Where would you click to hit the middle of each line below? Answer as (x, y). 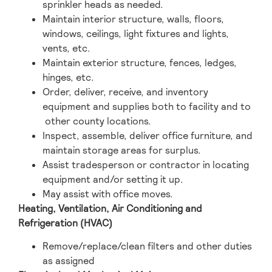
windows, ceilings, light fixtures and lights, (136, 33)
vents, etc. (69, 48)
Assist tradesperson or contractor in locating (146, 165)
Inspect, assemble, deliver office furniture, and (148, 135)
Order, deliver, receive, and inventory (125, 92)
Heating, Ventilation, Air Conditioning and (110, 208)
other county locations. (99, 121)
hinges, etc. (68, 77)
